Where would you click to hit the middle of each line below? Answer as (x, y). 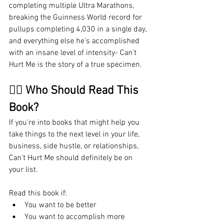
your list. (24, 170)
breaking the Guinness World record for (76, 17)
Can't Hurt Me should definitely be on (72, 158)
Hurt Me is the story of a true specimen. (76, 65)
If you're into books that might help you (75, 123)
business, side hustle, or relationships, (75, 146)
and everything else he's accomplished (75, 41)
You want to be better (60, 205)
